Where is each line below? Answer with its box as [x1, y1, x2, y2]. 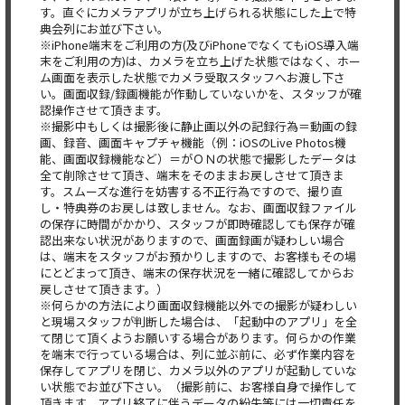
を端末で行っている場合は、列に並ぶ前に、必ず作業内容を [40, 345, 356, 363]
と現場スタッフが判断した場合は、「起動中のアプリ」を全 [40, 313, 357, 330]
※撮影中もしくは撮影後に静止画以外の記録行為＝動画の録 [40, 118, 357, 135]
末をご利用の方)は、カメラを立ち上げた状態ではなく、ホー [40, 52, 361, 70]
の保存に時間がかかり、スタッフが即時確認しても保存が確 [40, 215, 355, 232]
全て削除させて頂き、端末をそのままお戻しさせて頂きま [40, 166, 344, 184]
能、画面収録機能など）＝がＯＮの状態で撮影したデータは [40, 150, 357, 167]
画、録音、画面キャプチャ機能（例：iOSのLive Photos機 [40, 134, 346, 151]
